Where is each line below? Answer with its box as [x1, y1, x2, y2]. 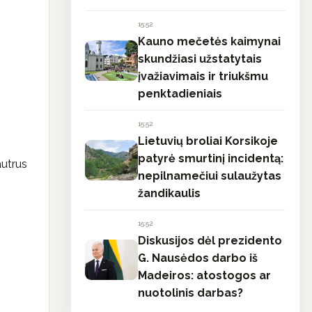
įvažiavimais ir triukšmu [138, 70, 268, 83]
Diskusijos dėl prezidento [138, 234, 282, 247]
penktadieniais [138, 87, 222, 100]
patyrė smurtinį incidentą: [138, 152, 283, 165]
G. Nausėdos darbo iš [138, 251, 258, 265]
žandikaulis [138, 187, 201, 200]
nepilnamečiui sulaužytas [138, 169, 281, 182]
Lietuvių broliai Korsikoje [138, 134, 278, 148]
